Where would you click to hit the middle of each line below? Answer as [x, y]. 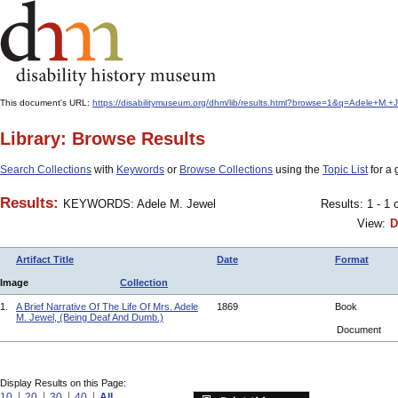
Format [352, 259]
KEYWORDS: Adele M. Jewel [139, 204]
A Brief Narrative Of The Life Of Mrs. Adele [107, 306]
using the [298, 170]
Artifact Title [45, 259]
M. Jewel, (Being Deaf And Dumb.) [90, 317]
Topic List [345, 170]
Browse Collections [226, 170]
